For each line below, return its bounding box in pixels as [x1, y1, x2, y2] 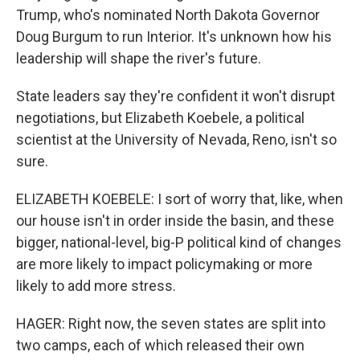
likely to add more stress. [16, 277, 176, 294]
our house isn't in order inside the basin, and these [16, 212, 334, 229]
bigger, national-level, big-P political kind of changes [16, 234, 342, 251]
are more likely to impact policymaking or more [16, 256, 313, 272]
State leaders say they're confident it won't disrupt [16, 88, 335, 104]
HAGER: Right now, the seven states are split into [16, 315, 325, 332]
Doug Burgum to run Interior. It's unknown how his [16, 28, 332, 45]
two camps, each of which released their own [16, 337, 305, 354]
